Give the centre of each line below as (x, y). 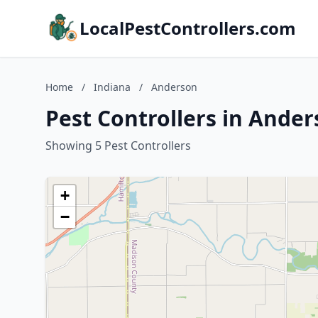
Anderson (174, 87)
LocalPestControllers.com (188, 28)
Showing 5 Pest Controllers (118, 146)
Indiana (112, 87)
